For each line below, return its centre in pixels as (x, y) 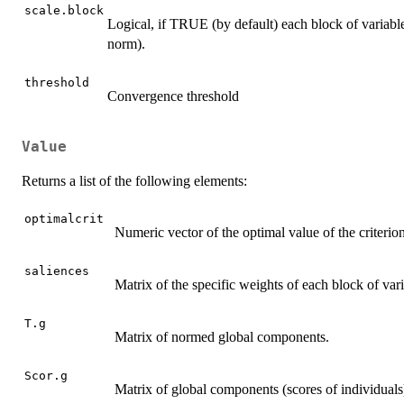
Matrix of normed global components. (222, 336)
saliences (57, 271)
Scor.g (46, 375)
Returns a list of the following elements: (134, 180)
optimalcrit (64, 218)
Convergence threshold (173, 96)
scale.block (64, 11)
